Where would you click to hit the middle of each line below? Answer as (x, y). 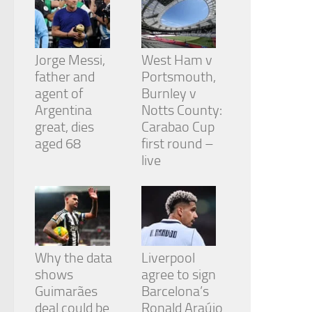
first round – (177, 144)
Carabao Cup (178, 127)
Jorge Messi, (70, 60)
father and (65, 77)
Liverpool (168, 258)
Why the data (73, 258)
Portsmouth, (178, 77)
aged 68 (58, 144)
